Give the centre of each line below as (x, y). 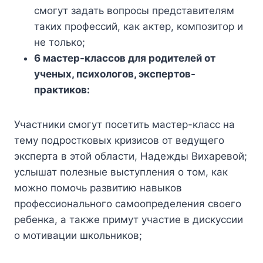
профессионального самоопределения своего (128, 204)
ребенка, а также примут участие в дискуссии (129, 220)
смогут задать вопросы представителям (134, 11)
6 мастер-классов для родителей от (125, 58)
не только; (60, 43)
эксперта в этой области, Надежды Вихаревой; (131, 156)
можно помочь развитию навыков (98, 188)
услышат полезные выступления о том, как (121, 172)
